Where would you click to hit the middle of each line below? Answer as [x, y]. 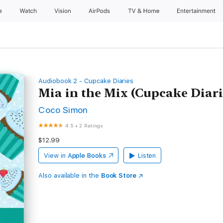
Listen [147, 156]
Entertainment [197, 11]
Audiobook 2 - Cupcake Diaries [86, 81]
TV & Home [144, 11]
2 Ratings [91, 125]
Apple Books [87, 156]
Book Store [119, 175]
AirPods [100, 11]
